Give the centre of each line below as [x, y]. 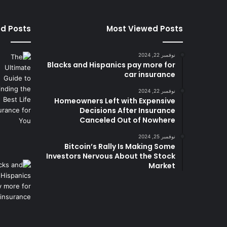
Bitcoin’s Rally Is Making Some [120, 146]
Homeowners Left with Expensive [115, 101]
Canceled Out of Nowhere [127, 120]
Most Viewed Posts [145, 28]
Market [162, 165]
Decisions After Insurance [127, 110]
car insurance [150, 74]
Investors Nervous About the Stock [111, 156]
